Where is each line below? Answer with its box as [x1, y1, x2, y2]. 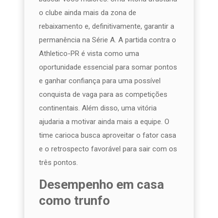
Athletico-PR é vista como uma [39, 49, 139, 58]
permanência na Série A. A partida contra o [39, 35, 176, 44]
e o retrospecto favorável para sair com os [39, 144, 177, 153]
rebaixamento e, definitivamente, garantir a [39, 21, 174, 31]
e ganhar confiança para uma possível [39, 76, 161, 85]
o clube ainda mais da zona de [39, 8, 136, 17]
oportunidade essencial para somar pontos [39, 62, 177, 72]
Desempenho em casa [39, 177, 164, 192]
